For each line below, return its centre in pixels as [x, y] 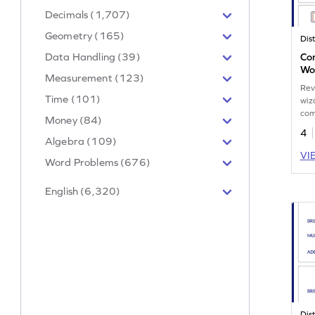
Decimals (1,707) [88, 14]
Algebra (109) [81, 141]
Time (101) [73, 98]
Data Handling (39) [93, 56]
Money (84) [74, 120]
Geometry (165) [85, 35]
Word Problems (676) [98, 162]
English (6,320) [83, 191]
